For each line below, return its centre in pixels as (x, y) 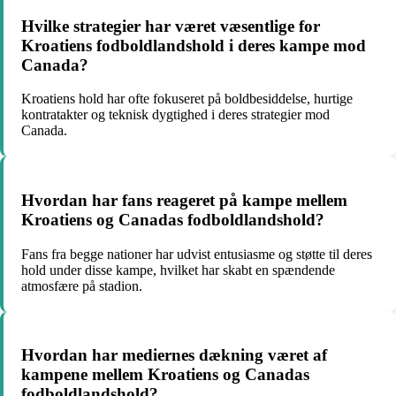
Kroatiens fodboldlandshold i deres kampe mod (194, 45)
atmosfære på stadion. (82, 286)
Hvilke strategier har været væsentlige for (171, 26)
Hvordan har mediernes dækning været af (174, 355)
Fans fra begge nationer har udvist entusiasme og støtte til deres (197, 254)
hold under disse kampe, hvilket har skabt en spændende (178, 270)
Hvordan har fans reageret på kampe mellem (184, 201)
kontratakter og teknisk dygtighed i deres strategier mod (175, 115)
